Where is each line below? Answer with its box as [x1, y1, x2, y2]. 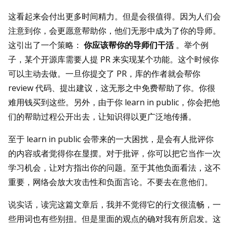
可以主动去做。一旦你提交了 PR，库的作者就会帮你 [8, 68, 200, 80]
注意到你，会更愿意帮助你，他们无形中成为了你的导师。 [8, 25, 221, 37]
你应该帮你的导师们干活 [82, 39, 176, 51]
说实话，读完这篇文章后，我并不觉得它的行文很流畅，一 [8, 199, 221, 211]
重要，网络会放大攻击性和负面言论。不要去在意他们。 [8, 176, 213, 188]
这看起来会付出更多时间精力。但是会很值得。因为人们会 [8, 11, 221, 22]
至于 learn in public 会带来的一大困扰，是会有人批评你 [8, 133, 214, 145]
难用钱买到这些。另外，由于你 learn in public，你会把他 [8, 97, 220, 108]
